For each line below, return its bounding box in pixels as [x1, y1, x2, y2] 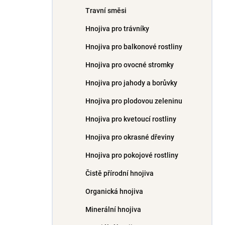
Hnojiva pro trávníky [85, 25, 149, 33]
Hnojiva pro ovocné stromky [85, 61, 174, 69]
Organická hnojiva [85, 187, 143, 195]
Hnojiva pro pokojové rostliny [85, 151, 178, 159]
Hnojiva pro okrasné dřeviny [85, 133, 174, 141]
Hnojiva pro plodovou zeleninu [85, 97, 182, 105]
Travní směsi [85, 7, 127, 15]
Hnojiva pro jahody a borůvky [85, 79, 177, 87]
